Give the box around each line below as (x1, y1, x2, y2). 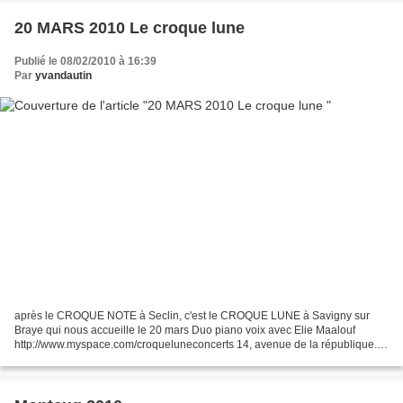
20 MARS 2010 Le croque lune (14, 18, 245, 37)
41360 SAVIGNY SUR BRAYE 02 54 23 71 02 (14, 353, 237, 366)
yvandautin (35, 68, 92, 82)
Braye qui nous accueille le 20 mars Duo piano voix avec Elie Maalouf (14, 324, 355, 337)
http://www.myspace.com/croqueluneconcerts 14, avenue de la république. (14, 338, 377, 352)
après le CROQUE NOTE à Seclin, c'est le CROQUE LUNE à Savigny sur (14, 309, 370, 323)
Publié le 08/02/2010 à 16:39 (14, 54, 157, 67)
